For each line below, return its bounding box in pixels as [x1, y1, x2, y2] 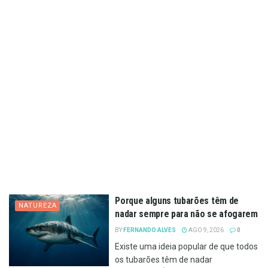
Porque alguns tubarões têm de [115, 195, 239, 207]
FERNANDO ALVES [123, 227, 176, 234]
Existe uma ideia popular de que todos [115, 242, 258, 252]
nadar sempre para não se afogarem [115, 208, 258, 220]
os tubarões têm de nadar [115, 255, 213, 265]
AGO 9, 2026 [187, 227, 224, 234]
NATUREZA [19, 202, 57, 210]
